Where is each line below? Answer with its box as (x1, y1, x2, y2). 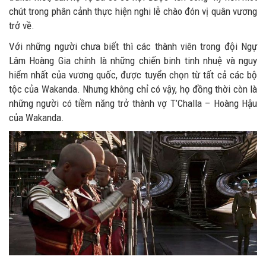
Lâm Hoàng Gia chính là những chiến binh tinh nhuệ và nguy (9, 54, 257, 66)
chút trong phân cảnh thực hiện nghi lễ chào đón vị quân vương (9, 5, 257, 17)
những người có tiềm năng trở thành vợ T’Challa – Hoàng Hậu (9, 97, 257, 109)
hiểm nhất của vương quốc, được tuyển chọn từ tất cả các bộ (9, 68, 257, 81)
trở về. (9, 19, 34, 31)
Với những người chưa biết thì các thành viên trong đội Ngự (9, 40, 257, 52)
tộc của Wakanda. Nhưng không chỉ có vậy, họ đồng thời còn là (9, 83, 257, 95)
